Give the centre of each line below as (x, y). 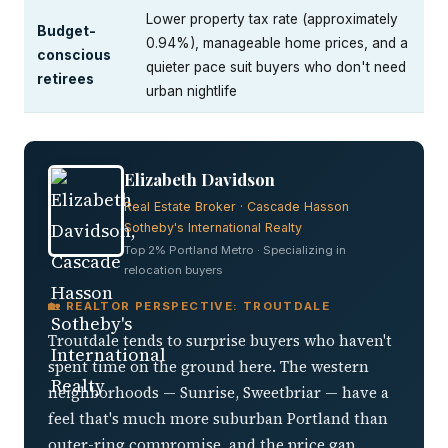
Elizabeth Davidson (199, 178)
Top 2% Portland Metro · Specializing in (235, 249)
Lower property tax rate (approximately (272, 18)
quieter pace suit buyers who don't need (276, 66)
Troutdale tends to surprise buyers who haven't (220, 340)
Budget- (66, 30)
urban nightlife (191, 90)
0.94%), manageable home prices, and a (277, 42)
